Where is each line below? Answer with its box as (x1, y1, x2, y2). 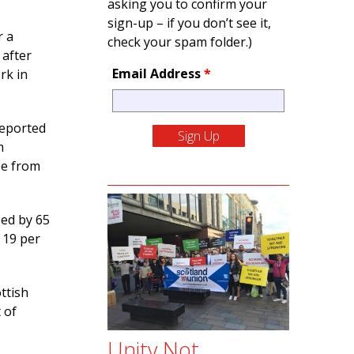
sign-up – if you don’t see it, (107, 14, 271, 32)
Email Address (111, 65, 204, 82)
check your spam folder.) (107, 33, 252, 51)
